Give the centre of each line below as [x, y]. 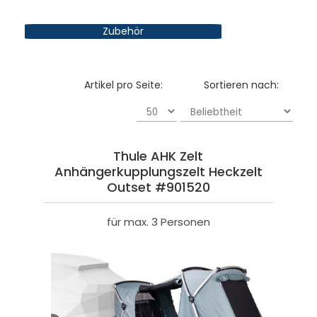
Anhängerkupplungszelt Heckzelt [158, 172]
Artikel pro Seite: [124, 85]
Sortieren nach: [242, 85]
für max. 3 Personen [158, 222]
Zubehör [123, 31]
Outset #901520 [158, 188]
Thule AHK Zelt [158, 156]
